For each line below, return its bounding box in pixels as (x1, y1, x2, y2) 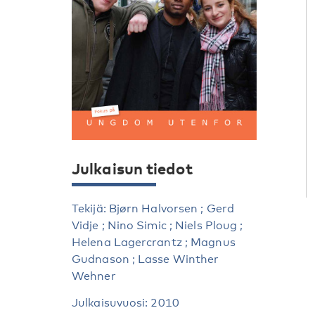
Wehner (72, 269, 116, 283)
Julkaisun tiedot (72, 158, 193, 179)
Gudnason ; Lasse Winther (72, 252, 219, 266)
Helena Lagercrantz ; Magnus (72, 236, 236, 250)
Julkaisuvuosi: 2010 (72, 296, 179, 310)
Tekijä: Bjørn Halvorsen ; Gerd (72, 202, 235, 216)
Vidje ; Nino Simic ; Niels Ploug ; (72, 219, 243, 233)
